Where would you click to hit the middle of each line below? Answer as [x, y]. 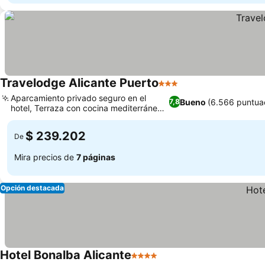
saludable [29, 118]
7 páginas [96, 157]
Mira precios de [45, 157]
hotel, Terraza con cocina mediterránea [86, 108]
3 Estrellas [181, 89]
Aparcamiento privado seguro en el [78, 98]
